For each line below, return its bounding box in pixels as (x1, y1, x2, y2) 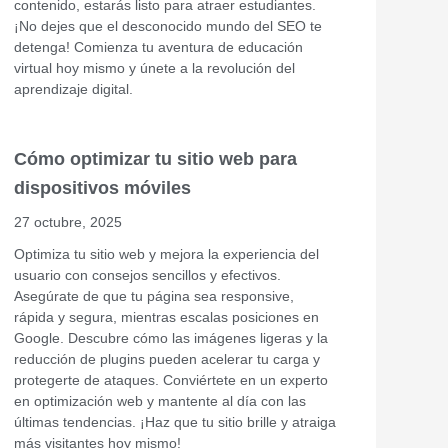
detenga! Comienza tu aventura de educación (14, 38, 303, 55)
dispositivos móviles (14, 177, 191, 198)
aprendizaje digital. (14, 80, 133, 97)
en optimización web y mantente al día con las (14, 392, 306, 409)
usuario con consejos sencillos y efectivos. (14, 266, 281, 283)
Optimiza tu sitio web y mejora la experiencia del (14, 245, 319, 262)
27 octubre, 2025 (14, 213, 122, 230)
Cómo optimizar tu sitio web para (14, 148, 297, 169)
